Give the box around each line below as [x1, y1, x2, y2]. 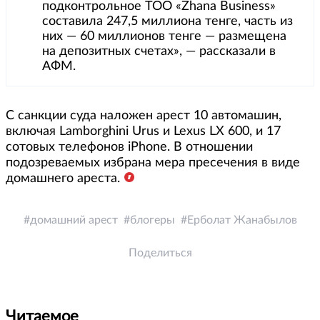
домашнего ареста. [6, 172, 120, 186]
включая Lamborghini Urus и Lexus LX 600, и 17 [6, 125, 281, 139]
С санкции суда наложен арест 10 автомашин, [6, 109, 281, 123]
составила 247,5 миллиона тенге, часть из [42, 15, 293, 29]
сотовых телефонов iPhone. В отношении [6, 141, 253, 154]
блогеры [129, 214, 175, 226]
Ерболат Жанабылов [186, 214, 297, 226]
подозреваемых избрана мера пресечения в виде [6, 156, 300, 170]
